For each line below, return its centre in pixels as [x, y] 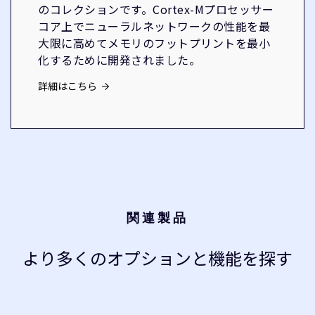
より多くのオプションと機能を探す [157, 258]
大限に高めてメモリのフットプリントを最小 [154, 43]
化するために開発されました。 [119, 60]
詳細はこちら [67, 86]
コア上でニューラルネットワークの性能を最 [154, 26]
